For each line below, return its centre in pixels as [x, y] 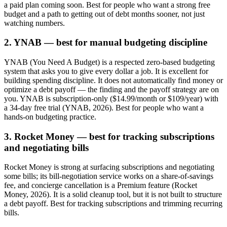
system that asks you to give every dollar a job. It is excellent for [106, 71]
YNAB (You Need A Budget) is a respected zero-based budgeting [109, 62]
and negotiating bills [46, 147]
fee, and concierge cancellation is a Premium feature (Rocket [101, 185]
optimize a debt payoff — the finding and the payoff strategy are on [111, 89]
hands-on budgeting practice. [50, 117]
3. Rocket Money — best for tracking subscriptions [109, 136]
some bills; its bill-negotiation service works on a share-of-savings [109, 176]
